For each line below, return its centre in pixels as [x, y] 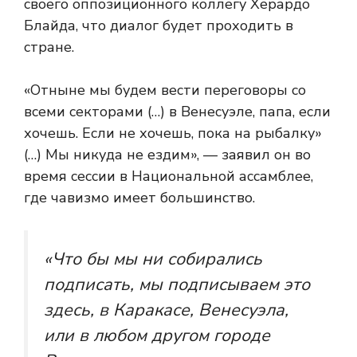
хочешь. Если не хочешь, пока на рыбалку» [173, 133]
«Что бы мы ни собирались [153, 259]
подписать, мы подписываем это [177, 284]
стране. [49, 47]
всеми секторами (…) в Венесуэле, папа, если [177, 112]
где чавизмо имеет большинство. [139, 198]
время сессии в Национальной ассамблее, [169, 176]
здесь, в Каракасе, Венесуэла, [166, 310]
